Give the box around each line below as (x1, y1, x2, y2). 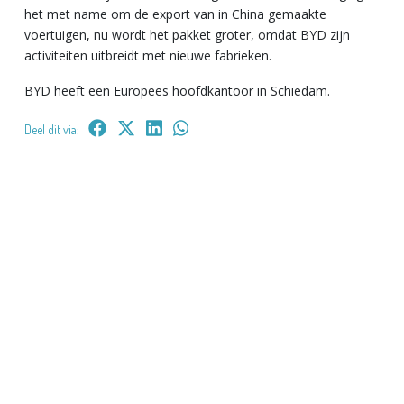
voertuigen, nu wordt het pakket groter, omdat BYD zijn (24, 25, 350, 43)
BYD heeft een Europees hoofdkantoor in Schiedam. (24, 81, 330, 99)
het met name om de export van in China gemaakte (24, 5, 326, 23)
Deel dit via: (24, 121, 79, 137)
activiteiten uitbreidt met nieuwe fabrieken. (24, 46, 271, 64)
